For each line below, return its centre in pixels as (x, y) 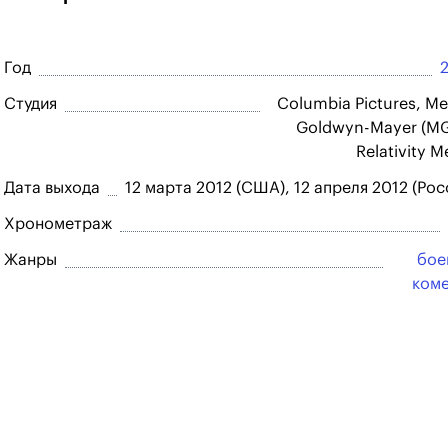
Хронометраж (58, 224)
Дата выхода (52, 188)
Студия (30, 104)
